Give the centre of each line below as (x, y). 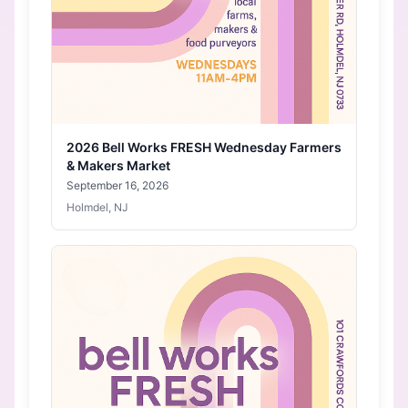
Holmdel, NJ (97, 207)
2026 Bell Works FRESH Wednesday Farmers (204, 147)
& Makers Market (118, 165)
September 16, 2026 (117, 185)
